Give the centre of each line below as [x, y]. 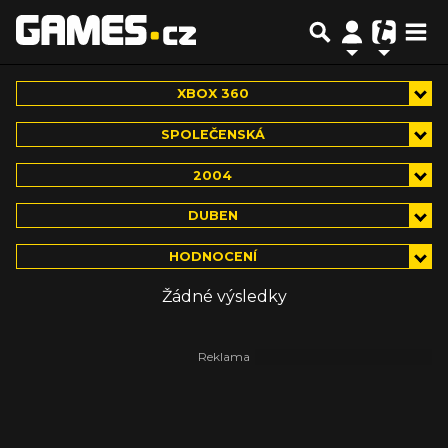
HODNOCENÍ [212, 257]
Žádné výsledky [224, 297]
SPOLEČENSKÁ [212, 134]
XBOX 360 [212, 93]
